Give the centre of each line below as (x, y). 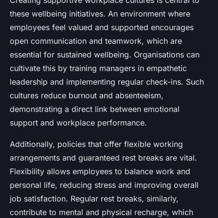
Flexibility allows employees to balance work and (100, 172)
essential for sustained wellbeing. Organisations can (105, 55)
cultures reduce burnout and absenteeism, (87, 96)
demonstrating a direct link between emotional (95, 109)
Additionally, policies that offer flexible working (96, 144)
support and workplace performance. (78, 123)
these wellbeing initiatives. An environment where (100, 14)
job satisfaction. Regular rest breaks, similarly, (94, 199)
